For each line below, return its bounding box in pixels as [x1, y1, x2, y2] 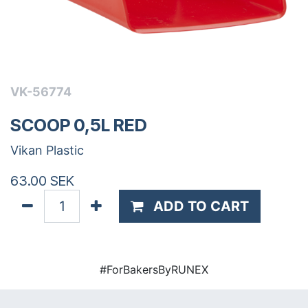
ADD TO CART [153, 198, 249, 215]
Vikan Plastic [10, 143, 84, 158]
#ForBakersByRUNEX [100, 263, 208, 277]
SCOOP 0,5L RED [10, 115, 147, 136]
